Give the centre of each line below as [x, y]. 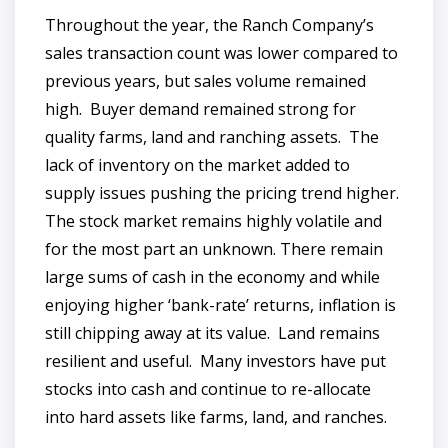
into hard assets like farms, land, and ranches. [216, 416]
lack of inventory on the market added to [197, 164]
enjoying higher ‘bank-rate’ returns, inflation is [220, 304]
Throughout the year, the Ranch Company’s [209, 24]
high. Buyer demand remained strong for [200, 108]
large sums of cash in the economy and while [212, 276]
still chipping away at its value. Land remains [212, 332]
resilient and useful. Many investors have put [215, 360]
